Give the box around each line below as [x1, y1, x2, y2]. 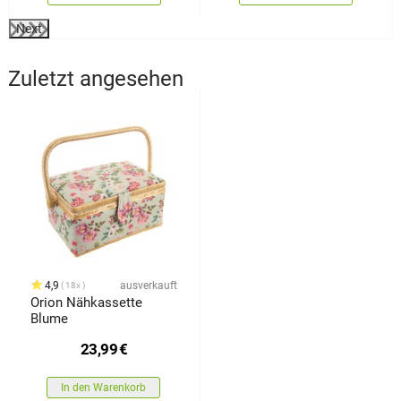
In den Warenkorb [61, 380, 147, 394]
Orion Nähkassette [30, 294, 142, 311]
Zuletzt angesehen [7, 66, 183, 92]
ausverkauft [119, 278, 177, 292]
